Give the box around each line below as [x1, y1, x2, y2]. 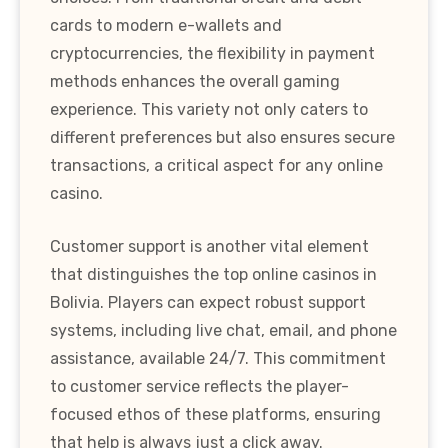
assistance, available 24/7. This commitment [50, 349, 386, 369]
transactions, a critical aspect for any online [50, 156, 383, 176]
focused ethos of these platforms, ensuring [50, 405, 381, 425]
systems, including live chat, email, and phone [50, 321, 397, 341]
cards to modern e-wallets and [50, 16, 282, 36]
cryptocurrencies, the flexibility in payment [50, 44, 375, 64]
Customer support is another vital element [50, 237, 369, 257]
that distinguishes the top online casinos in [50, 265, 377, 285]
